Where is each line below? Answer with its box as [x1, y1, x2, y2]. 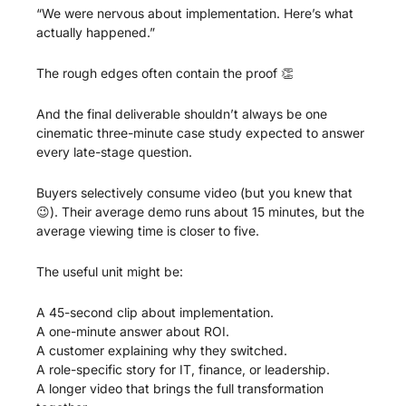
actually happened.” [36, 24, 155, 40]
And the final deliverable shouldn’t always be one [36, 105, 327, 121]
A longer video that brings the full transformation [36, 380, 324, 396]
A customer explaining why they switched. [36, 342, 287, 358]
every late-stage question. [36, 143, 192, 159]
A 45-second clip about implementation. [36, 304, 274, 320]
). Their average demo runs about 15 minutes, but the [50, 203, 364, 219]
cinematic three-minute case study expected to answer [36, 124, 364, 140]
